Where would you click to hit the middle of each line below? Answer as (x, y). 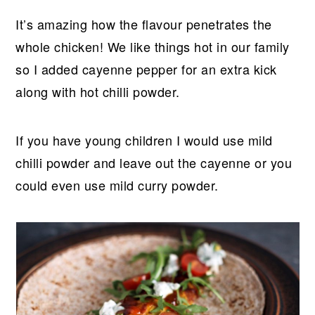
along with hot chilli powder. (98, 91)
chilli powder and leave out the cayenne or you (154, 162)
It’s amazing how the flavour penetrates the (144, 24)
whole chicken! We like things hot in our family (153, 46)
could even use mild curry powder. (117, 185)
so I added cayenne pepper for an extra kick (146, 69)
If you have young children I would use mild (144, 140)
